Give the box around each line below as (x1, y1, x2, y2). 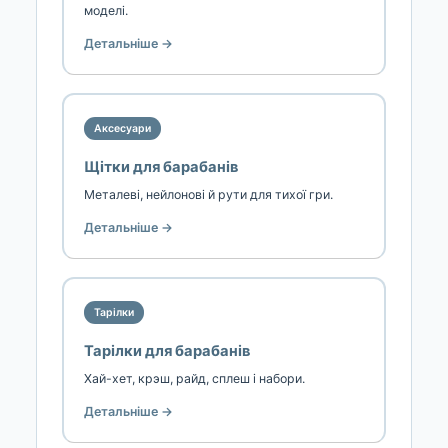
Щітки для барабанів (84, 157, 238, 176)
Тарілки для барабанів (84, 341, 250, 360)
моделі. (84, 2, 128, 18)
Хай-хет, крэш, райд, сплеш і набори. (84, 370, 305, 386)
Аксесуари (94, 121, 151, 135)
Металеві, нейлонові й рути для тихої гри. (84, 186, 333, 202)
